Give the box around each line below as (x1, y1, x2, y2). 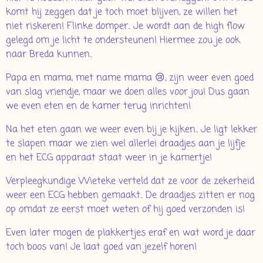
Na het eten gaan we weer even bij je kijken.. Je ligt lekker (6, 123, 257, 137)
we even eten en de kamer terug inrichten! (6, 99, 194, 114)
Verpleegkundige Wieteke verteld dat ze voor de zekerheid (6, 174, 254, 189)
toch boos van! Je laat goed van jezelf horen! (6, 240, 197, 255)
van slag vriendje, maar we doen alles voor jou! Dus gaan (6, 85, 249, 100)
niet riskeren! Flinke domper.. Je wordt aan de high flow (6, 19, 245, 34)
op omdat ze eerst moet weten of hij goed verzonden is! (6, 203, 245, 217)
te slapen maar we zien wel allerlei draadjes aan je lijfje (6, 137, 245, 151)
